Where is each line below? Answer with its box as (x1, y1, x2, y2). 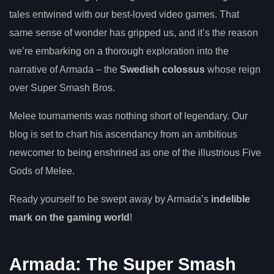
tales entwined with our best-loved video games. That (9, 9, 239, 20)
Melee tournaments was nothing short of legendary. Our (9, 111, 248, 122)
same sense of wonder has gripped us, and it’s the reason (9, 28, 258, 39)
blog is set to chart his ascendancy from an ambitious (9, 129, 237, 140)
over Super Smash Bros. (9, 83, 115, 94)
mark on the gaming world (9, 212, 130, 223)
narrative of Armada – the (9, 64, 120, 75)
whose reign (205, 64, 261, 75)
